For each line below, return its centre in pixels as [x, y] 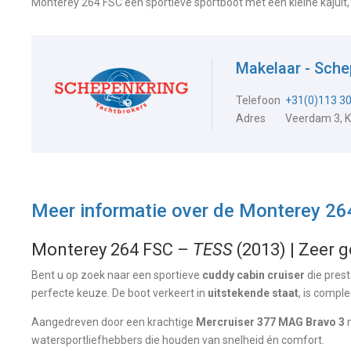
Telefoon [258, 100]
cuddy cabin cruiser [253, 275]
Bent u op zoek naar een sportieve [117, 275]
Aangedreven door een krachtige [114, 322]
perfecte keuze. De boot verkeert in [119, 293]
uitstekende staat [253, 293]
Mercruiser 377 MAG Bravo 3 [270, 322]
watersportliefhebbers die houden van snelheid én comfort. [178, 340]
